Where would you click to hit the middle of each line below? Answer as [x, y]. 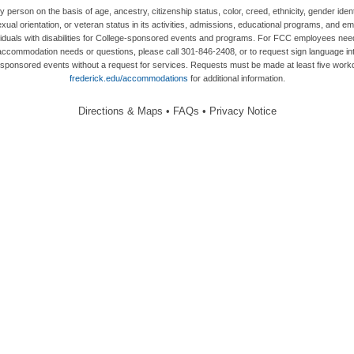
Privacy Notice [243, 111]
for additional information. [236, 78]
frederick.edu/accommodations [128, 78]
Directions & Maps [120, 111]
